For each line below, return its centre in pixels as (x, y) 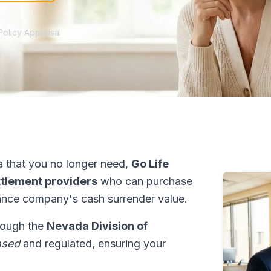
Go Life (150, 164)
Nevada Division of (97, 226)
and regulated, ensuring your (93, 243)
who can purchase (145, 181)
